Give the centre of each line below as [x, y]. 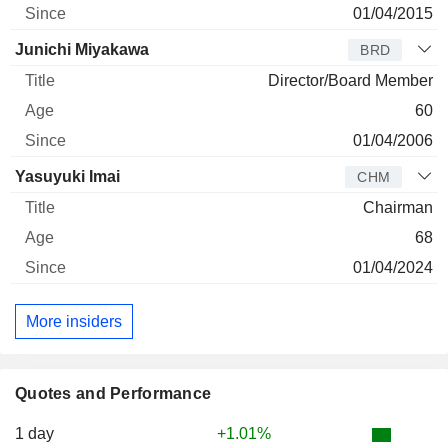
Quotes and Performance [113, 394]
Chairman [398, 207]
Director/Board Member [350, 80]
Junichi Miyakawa [82, 49]
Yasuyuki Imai [67, 176]
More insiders [74, 321]
